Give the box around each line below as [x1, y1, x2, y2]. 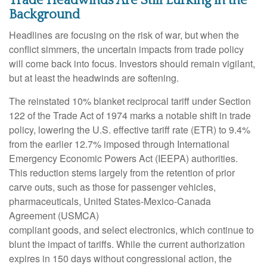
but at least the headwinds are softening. [9, 71, 179, 85]
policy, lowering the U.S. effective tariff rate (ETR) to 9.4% [9, 123, 250, 137]
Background [9, 7, 80, 23]
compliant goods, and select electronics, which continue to [9, 223, 254, 237]
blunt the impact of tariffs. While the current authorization [9, 237, 245, 252]
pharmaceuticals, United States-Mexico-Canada [9, 194, 211, 209]
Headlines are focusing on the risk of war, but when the [9, 28, 239, 42]
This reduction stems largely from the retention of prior [9, 166, 235, 180]
